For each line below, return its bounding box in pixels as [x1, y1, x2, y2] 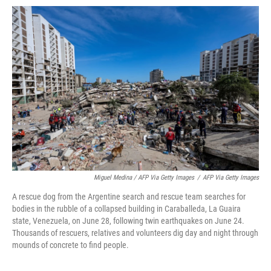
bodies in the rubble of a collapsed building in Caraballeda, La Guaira [12, 204, 241, 214]
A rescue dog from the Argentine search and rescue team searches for [12, 192, 246, 201]
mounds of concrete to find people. [12, 240, 129, 250]
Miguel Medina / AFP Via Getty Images [94, 174, 194, 181]
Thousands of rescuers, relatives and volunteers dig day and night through [12, 228, 258, 238]
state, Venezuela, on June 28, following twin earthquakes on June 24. [12, 216, 244, 226]
